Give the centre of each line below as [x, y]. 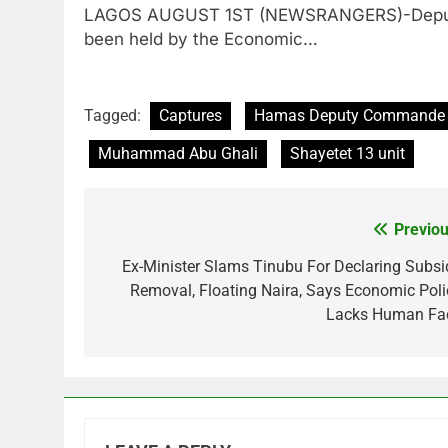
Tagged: [114, 115]
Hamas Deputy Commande [349, 115]
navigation [159, 270]
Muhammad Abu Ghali [178, 153]
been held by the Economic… [201, 39]
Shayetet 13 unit [347, 153]
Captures [190, 115]
